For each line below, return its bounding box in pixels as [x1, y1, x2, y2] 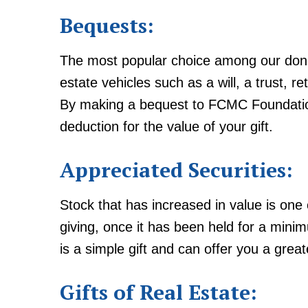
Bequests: [60, 12, 155, 40]
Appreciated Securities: [60, 156, 294, 184]
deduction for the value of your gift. [60, 119, 274, 135]
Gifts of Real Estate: [60, 278, 258, 307]
